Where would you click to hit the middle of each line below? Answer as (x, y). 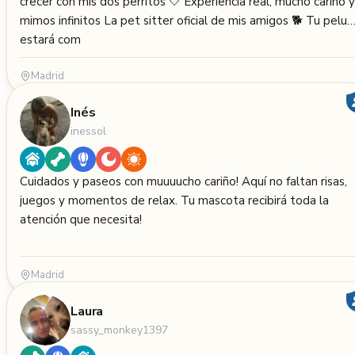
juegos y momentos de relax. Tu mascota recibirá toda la (174, 200)
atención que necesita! (81, 219)
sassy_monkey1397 (119, 330)
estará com (50, 40)
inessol (88, 131)
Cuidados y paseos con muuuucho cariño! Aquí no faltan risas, (183, 181)
